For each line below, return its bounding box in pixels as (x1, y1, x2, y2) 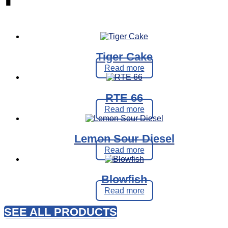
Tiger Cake (96, 50, 153, 64)
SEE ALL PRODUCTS (4, 206, 117, 219)
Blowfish (101, 173, 147, 186)
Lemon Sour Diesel (74, 132, 175, 145)
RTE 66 (105, 91, 143, 104)
